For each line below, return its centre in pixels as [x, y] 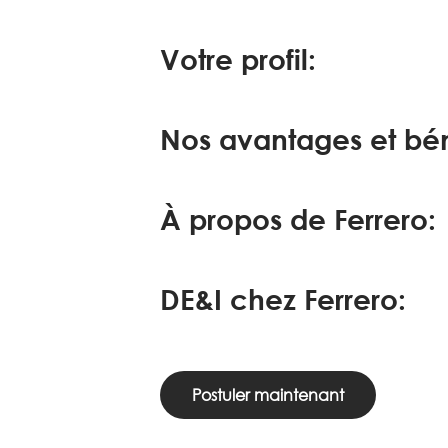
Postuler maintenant [268, 394]
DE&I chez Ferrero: [283, 299]
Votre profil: [238, 59]
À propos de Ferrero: [298, 219]
